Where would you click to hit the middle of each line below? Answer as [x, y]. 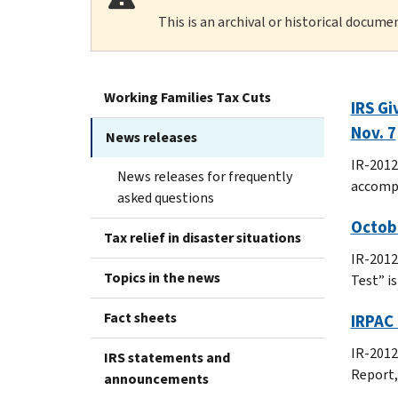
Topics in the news [162, 277]
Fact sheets [140, 317]
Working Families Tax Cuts [187, 97]
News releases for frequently [205, 176]
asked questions [166, 197]
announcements [156, 378]
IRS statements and [167, 357]
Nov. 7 [373, 132]
